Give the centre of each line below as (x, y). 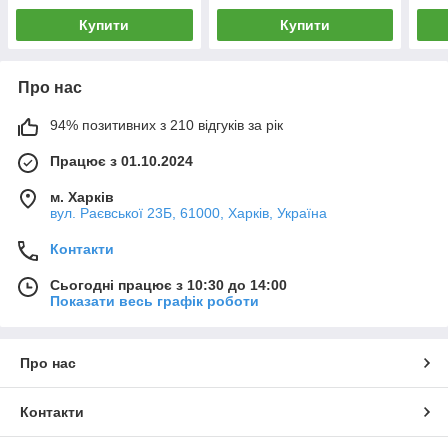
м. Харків (82, 196)
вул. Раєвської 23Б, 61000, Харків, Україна (188, 212)
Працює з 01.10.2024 (121, 160)
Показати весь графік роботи (154, 300)
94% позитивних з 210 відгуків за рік (166, 124)
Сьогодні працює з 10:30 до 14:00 (168, 284)
